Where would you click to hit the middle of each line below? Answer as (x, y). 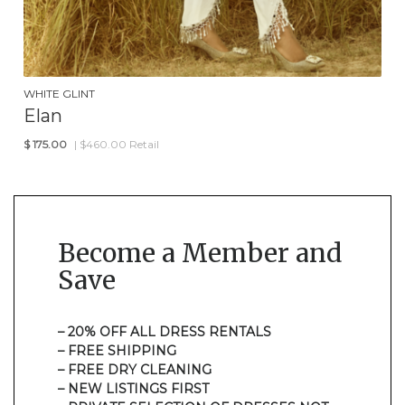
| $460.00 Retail (117, 144)
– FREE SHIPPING (117, 350)
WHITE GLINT (59, 93)
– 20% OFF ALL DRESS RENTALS (165, 331)
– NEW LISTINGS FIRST (133, 388)
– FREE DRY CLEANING (135, 369)
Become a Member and (200, 253)
